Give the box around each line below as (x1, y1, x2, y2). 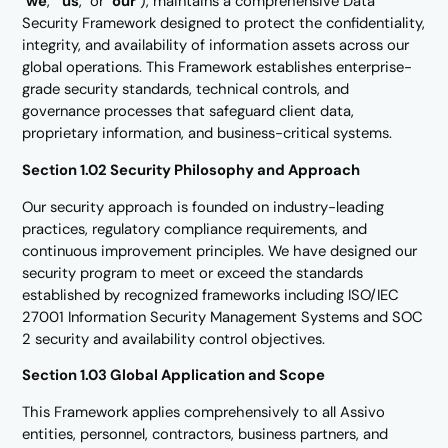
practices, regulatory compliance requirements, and (22, 218, 368, 239)
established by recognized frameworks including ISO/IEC (22, 284, 400, 305)
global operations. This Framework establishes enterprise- (22, 57, 413, 78)
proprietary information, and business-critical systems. (22, 123, 393, 144)
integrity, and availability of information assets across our (22, 35, 410, 56)
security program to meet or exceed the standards (22, 262, 364, 283)
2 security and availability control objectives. (22, 328, 326, 349)
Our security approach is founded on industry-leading (22, 196, 385, 217)
